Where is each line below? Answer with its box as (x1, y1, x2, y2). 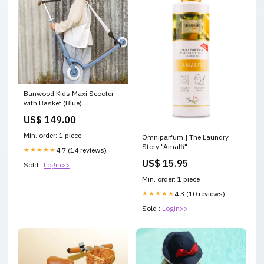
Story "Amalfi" (142, 142, 187, 151)
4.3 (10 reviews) (174, 189, 225, 199)
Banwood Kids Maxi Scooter (24, 88, 114, 98)
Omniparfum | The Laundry (142, 133, 229, 142)
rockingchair (24, 107, 63, 117)
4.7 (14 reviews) (56, 145, 107, 154)
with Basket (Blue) (24, 98, 82, 107)
